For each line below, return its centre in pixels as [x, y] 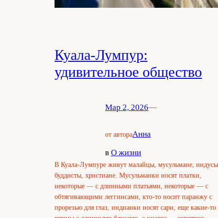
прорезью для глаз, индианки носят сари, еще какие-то [135, 208]
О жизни [126, 153]
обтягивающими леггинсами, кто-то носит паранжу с [133, 197]
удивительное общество [128, 72]
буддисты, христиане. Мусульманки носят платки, [128, 175]
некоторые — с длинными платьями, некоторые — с [131, 186]
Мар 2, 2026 [127, 107]
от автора [119, 134]
